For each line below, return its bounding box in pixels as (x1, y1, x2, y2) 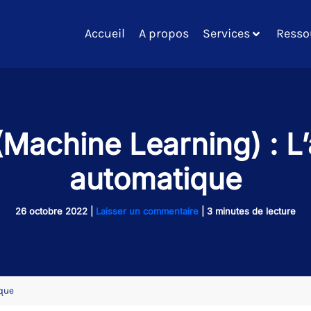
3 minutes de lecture (207, 205, 296, 217)
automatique (69, 160, 242, 196)
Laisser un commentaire (96, 205, 199, 217)
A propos (139, 26, 189, 42)
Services (203, 26, 250, 42)
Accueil (85, 26, 125, 42)
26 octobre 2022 (15, 205, 90, 217)
